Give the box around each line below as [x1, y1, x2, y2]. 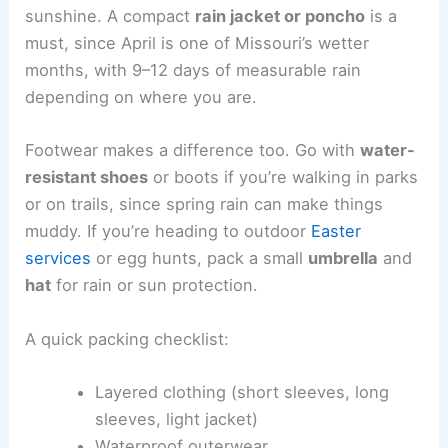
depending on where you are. [25, 87, 258, 108]
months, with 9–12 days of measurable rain [25, 60, 362, 81]
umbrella [308, 248, 379, 269]
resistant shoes [25, 167, 149, 188]
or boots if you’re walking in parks [148, 167, 419, 188]
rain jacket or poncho [195, 6, 366, 27]
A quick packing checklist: [25, 328, 230, 349]
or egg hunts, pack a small [91, 248, 309, 269]
